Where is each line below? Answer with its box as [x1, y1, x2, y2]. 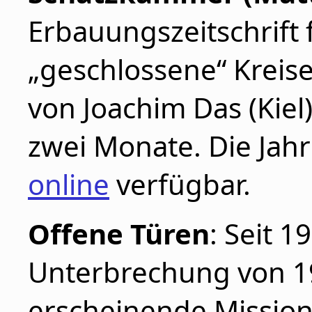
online [28, 165, 109, 203]
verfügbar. [109, 165, 251, 203]
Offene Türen [28, 214, 210, 253]
